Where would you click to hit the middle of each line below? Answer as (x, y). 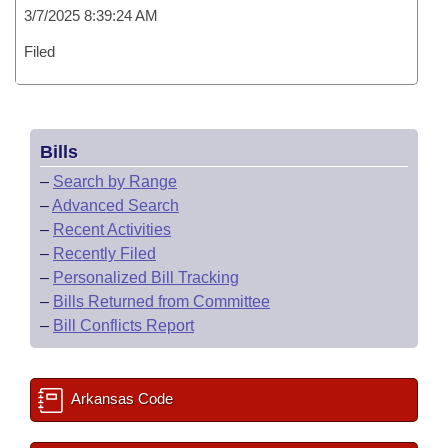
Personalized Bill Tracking (146, 277)
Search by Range (115, 181)
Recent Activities (112, 229)
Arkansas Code (120, 398)
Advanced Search (115, 205)
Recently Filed (104, 253)
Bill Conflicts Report (123, 325)
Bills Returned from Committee (161, 301)
